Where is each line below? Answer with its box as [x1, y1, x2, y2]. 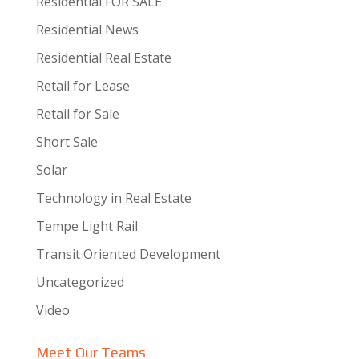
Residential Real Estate [35, 49, 171, 67]
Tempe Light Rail [35, 217, 138, 235]
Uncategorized [35, 273, 124, 291]
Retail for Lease [35, 77, 130, 95]
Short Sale [35, 133, 98, 151]
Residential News [35, 21, 139, 38]
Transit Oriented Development [35, 245, 220, 263]
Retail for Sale [35, 105, 119, 123]
